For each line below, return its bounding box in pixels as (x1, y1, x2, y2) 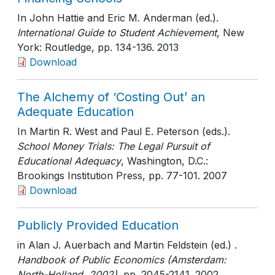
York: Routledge (17, 41, 91, 53)
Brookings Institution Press (17, 169, 142, 182)
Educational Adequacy (17, 155, 121, 167)
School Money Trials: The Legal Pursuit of (17, 140, 210, 152)
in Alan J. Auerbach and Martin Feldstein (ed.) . (17, 239, 237, 251)
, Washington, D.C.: (121, 155, 208, 167)
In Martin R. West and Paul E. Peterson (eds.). (17, 125, 230, 137)
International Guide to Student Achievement (17, 26, 217, 39)
